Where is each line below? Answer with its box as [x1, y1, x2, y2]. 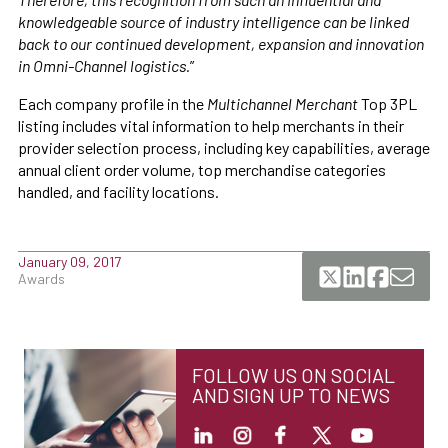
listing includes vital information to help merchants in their [18, 115, 404, 135]
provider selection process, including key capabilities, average [18, 137, 430, 157]
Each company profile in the [18, 93, 207, 113]
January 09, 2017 [18, 252, 121, 270]
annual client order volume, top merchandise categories [18, 159, 386, 179]
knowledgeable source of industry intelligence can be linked [18, 11, 409, 31]
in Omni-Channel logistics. [18, 55, 190, 75]
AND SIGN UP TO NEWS [192, 382, 390, 407]
